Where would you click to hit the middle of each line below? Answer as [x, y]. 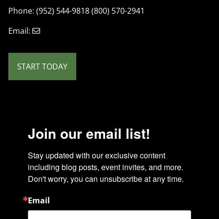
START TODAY [43, 66]
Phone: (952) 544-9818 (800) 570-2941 [77, 11]
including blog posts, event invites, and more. [106, 167]
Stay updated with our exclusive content [97, 155]
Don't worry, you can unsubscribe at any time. [106, 179]
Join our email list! [89, 133]
